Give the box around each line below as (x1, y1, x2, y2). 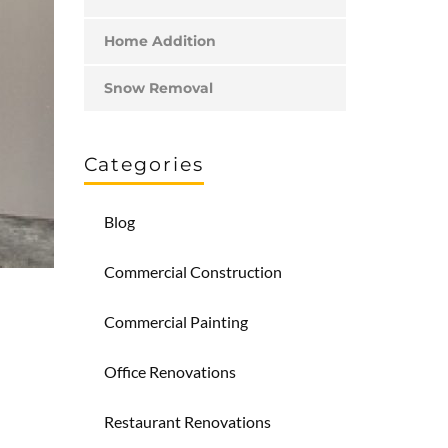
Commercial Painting (103, 312, 248, 331)
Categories (83, 153, 204, 176)
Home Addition (103, 32, 216, 50)
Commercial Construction (103, 262, 282, 281)
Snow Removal (103, 79, 213, 97)
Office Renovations (103, 362, 236, 381)
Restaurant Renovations (103, 412, 271, 431)
